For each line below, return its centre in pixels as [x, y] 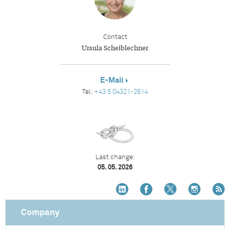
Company [40, 213]
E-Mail [112, 80]
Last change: [115, 157]
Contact [115, 37]
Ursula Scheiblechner [115, 47]
